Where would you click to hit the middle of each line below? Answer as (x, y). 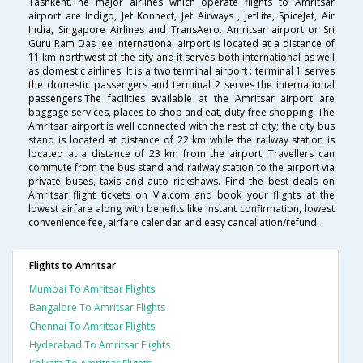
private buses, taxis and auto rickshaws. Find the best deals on (181, 181)
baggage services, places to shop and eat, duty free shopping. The (181, 113)
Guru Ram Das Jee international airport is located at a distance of (181, 44)
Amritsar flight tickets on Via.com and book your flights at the (181, 195)
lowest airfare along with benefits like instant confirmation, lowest (181, 209)
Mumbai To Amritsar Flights (92, 289)
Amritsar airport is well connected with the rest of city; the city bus (181, 126)
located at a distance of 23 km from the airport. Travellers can (181, 154)
